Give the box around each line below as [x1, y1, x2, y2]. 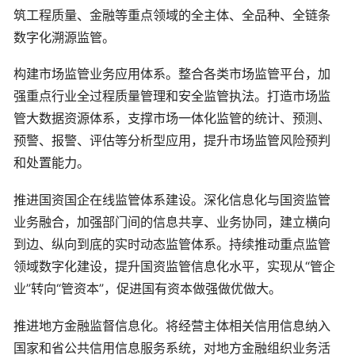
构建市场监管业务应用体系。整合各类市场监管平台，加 [13, 66, 330, 82]
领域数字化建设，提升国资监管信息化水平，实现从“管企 [13, 258, 335, 274]
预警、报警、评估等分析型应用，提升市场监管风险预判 [13, 132, 330, 149]
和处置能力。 [13, 155, 90, 171]
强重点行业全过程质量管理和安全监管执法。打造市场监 [13, 88, 330, 105]
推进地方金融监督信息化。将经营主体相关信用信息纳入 [13, 317, 330, 334]
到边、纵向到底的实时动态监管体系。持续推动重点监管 [13, 235, 330, 252]
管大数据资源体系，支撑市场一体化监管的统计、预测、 [13, 110, 330, 127]
